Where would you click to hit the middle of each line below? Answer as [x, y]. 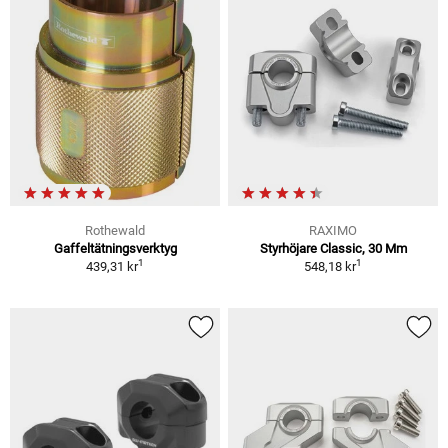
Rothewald [115, 231]
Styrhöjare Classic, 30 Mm [333, 249]
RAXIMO [333, 231]
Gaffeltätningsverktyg [115, 249]
